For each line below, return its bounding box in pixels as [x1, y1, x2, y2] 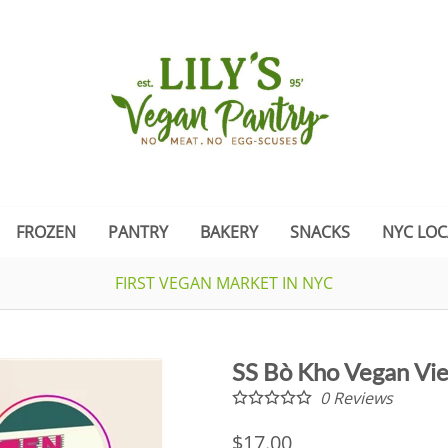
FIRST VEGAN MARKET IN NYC [115, 272, 333, 295]
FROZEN [16, 221, 76, 244]
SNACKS [290, 221, 350, 244]
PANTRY [108, 221, 168, 244]
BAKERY [200, 221, 258, 244]
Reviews [329, 386, 393, 409]
